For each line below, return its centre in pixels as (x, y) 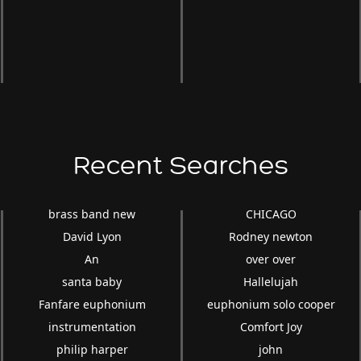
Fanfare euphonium (92, 305)
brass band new (92, 214)
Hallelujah (271, 282)
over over (271, 259)
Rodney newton (271, 237)
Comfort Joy (271, 327)
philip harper (92, 350)
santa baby (92, 282)
